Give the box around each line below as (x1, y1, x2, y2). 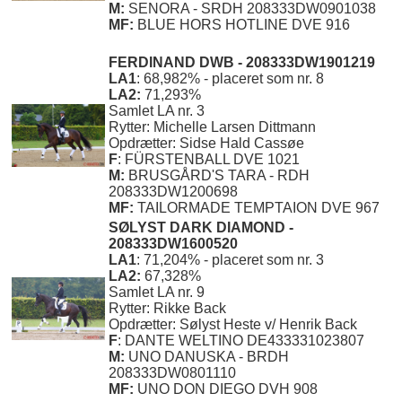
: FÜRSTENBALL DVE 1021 (118, 152, 300, 168)
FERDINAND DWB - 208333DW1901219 (109, 55, 375, 71)
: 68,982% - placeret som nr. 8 (136, 71, 324, 87)
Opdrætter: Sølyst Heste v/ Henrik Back (109, 317, 357, 333)
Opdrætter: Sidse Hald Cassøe (109, 135, 304, 152)
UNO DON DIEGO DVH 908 (137, 381, 318, 398)
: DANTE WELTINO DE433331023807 (118, 333, 364, 349)
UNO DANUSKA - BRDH (128, 349, 289, 365)
